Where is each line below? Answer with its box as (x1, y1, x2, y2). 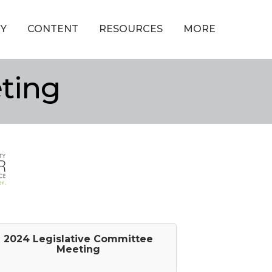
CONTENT (27, 22, 78, 35)
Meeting (56, 243, 101, 255)
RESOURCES (98, 22, 163, 35)
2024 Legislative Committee (4, 233, 154, 245)
